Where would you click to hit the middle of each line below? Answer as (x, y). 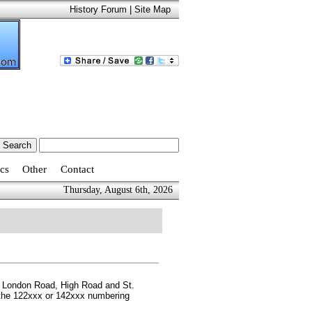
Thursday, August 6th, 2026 (118, 190)
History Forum (98, 9)
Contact (77, 169)
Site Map (153, 9)
